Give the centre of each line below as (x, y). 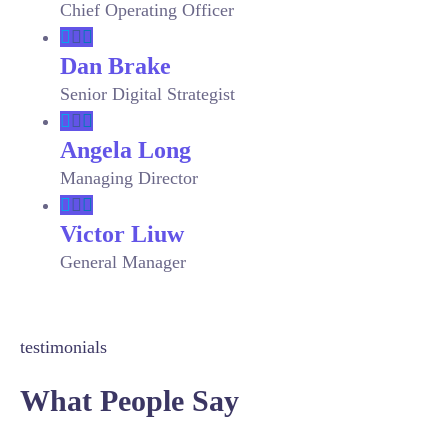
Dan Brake (115, 66)
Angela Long (125, 150)
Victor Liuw (122, 234)
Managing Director (129, 178)
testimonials (63, 347)
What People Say (129, 400)
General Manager (123, 262)
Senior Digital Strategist (147, 94)
